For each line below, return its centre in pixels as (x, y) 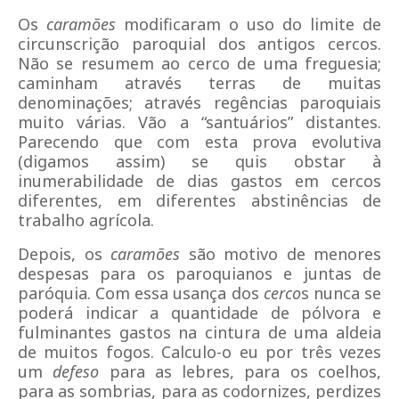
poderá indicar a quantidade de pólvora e (199, 313)
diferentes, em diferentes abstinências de (199, 200)
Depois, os (64, 254)
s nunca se (341, 293)
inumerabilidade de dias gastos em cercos (199, 181)
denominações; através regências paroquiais (199, 102)
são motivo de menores (281, 254)
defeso (76, 371)
